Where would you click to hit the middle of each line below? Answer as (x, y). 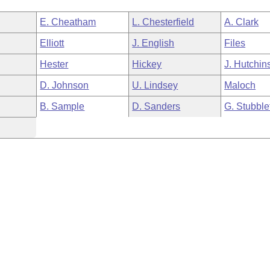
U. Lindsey (155, 85)
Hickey (147, 64)
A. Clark (242, 22)
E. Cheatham (68, 22)
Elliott (52, 43)
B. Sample (62, 106)
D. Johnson (64, 85)
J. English (153, 43)
